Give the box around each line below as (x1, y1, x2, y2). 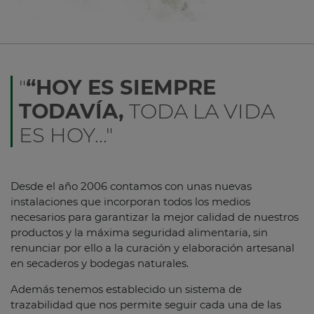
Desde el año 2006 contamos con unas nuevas (11, 179, 252, 193)
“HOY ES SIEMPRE (25, 75, 216, 100)
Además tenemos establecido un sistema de (11, 282, 242, 296)
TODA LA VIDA (123, 99, 275, 124)
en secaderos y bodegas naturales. (11, 257, 189, 271)
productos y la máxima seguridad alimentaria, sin (11, 226, 268, 240)
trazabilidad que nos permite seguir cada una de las (11, 298, 281, 312)
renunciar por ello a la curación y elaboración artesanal (11, 241, 294, 255)
